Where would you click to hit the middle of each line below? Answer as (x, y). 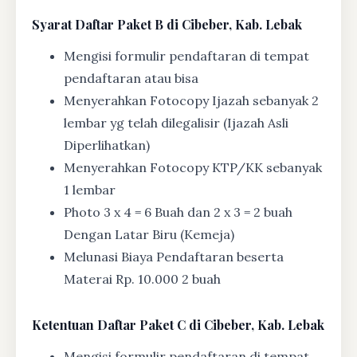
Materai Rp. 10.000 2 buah (142, 279)
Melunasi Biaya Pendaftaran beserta (174, 257)
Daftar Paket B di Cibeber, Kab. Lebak (187, 25)
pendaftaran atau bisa (131, 78)
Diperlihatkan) (107, 145)
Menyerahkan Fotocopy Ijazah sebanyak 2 (191, 101)
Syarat (52, 25)
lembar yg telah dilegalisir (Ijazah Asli (176, 123)
